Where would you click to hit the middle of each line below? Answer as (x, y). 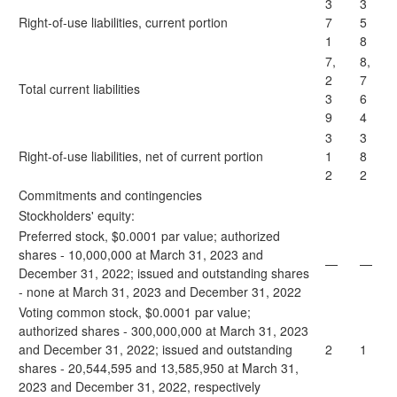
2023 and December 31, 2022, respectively (140, 386)
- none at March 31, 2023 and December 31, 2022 (160, 292)
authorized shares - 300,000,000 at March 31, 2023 (163, 331)
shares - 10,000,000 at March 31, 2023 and (141, 254)
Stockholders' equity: (77, 215)
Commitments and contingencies (110, 195)
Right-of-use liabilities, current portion (123, 22)
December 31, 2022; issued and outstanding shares (164, 273)
